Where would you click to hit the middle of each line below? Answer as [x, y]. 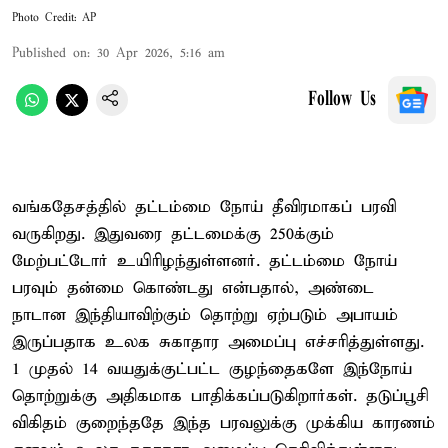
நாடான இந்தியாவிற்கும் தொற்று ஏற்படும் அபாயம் [205, 315]
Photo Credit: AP [54, 17]
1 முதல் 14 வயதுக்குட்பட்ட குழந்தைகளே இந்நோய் [212, 369]
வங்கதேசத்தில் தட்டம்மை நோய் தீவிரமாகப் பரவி [204, 207]
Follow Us [342, 99]
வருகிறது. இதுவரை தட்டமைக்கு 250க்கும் [173, 234]
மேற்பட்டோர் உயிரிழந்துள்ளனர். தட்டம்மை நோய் [204, 261]
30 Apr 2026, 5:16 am [161, 53]
